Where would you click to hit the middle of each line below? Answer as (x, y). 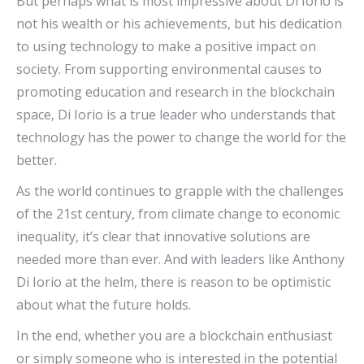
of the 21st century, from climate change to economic (178, 214)
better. (37, 160)
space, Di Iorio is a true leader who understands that (176, 115)
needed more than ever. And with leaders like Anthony (180, 260)
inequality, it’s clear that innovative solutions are (163, 237)
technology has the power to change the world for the (181, 138)
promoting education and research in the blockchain (175, 92)
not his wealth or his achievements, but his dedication (179, 24)
